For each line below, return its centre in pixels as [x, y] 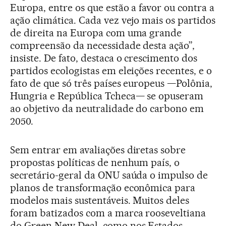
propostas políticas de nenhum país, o [95, 163]
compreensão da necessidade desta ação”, [103, 46]
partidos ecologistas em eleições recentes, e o [111, 71]
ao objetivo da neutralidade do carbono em [107, 109]
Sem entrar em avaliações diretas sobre [98, 150]
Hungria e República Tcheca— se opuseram [107, 96]
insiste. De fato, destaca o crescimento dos [104, 58]
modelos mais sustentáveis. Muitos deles [100, 201]
